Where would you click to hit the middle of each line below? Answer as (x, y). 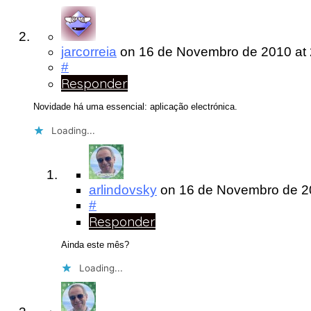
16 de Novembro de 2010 (217, 52)
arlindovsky (123, 190)
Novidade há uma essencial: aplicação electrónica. (135, 107)
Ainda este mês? (95, 244)
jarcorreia (89, 52)
